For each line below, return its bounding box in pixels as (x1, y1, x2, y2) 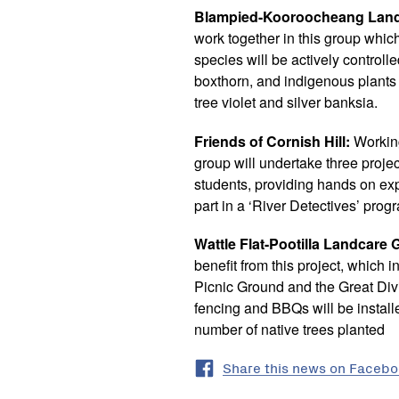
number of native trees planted (194, 318, 385, 339)
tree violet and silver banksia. (194, 92, 378, 113)
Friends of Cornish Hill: (194, 130, 354, 151)
